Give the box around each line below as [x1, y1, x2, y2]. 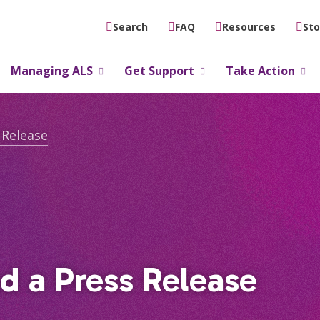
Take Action [225, 63, 295, 79]
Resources [222, 19, 276, 34]
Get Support [124, 63, 194, 79]
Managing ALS [10, 63, 93, 79]
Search [113, 20, 149, 34]
